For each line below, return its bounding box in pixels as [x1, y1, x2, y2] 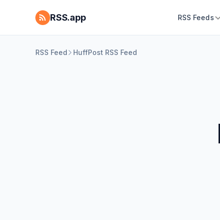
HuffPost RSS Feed [73, 48, 137, 56]
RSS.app [50, 12, 86, 23]
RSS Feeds [177, 13, 214, 22]
